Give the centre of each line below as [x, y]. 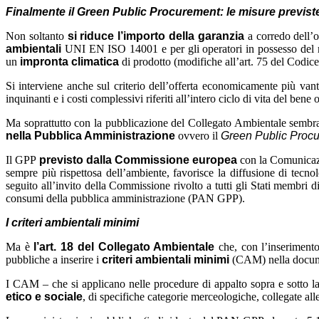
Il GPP [21, 159]
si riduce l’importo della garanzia [156, 36]
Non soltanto [35, 36]
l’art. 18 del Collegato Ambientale [124, 246]
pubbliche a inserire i [52, 259]
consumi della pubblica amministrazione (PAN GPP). [125, 198]
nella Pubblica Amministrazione [90, 135]
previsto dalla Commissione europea [138, 159]
